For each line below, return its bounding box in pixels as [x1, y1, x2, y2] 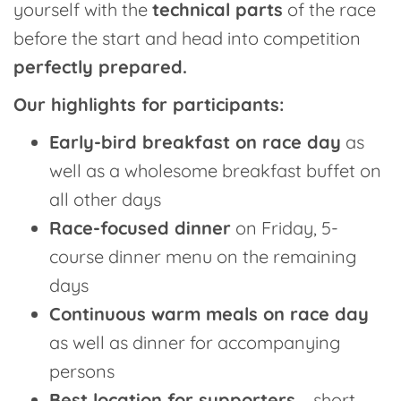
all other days [49, 188, 161, 210]
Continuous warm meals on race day [49, 303, 369, 325]
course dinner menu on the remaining [49, 245, 356, 268]
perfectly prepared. [13, 55, 187, 78]
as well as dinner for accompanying [49, 331, 340, 354]
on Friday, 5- [231, 217, 338, 239]
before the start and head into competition [13, 27, 361, 49]
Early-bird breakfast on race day [49, 131, 341, 153]
